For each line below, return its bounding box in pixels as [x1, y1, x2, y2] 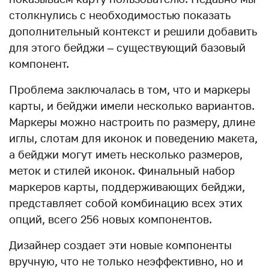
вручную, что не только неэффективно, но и [9, 255, 243, 268]
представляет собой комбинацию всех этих [9, 196, 243, 210]
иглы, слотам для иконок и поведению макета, [9, 131, 258, 145]
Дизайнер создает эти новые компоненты [9, 238, 232, 252]
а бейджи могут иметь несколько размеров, [9, 148, 243, 161]
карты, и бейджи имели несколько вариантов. [9, 99, 255, 112]
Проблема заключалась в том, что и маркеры [9, 83, 250, 96]
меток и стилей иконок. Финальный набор [9, 164, 235, 177]
